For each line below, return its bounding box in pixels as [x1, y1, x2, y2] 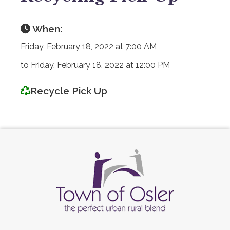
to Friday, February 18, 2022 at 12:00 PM [21, 60, 170, 70]
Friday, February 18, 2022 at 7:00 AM [21, 41, 157, 51]
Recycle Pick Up [30, 85, 107, 97]
